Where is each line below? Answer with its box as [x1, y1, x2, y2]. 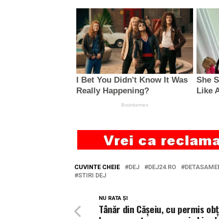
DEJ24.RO [148, 163, 176, 171]
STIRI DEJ [78, 172, 106, 179]
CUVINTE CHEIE [74, 163, 120, 171]
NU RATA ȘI [99, 195, 128, 202]
